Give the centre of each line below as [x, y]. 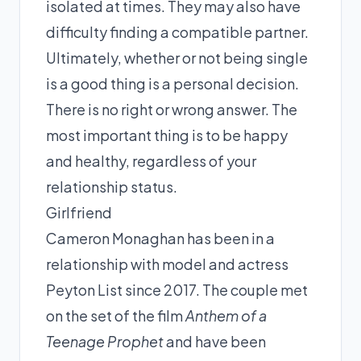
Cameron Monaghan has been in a [160, 238]
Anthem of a [226, 315]
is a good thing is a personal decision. [172, 83]
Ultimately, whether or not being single [177, 58]
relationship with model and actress [167, 264]
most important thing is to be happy [167, 135]
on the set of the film [116, 315]
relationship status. [112, 187]
